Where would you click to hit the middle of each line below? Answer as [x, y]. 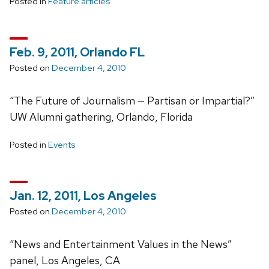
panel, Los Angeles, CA [65, 260]
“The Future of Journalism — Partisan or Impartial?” [132, 100]
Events [62, 144]
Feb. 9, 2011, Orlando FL [77, 52]
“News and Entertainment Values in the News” [121, 244]
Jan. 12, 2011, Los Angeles [83, 195]
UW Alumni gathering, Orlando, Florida [101, 116]
